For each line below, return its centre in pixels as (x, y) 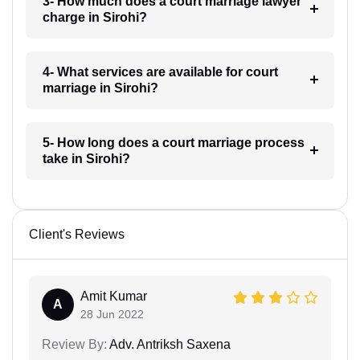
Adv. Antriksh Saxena (169, 344)
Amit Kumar (114, 296)
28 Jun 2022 (112, 314)
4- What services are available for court (160, 72)
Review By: (74, 344)
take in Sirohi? (86, 158)
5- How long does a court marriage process (173, 142)
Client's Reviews (77, 234)
